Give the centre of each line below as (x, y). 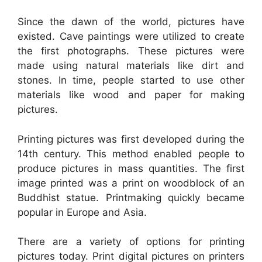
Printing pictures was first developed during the (131, 139)
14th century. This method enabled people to (131, 154)
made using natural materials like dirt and (131, 66)
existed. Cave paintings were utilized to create (131, 37)
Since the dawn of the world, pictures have (131, 22)
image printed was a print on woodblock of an (131, 183)
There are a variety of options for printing (131, 242)
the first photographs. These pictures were (131, 51)
